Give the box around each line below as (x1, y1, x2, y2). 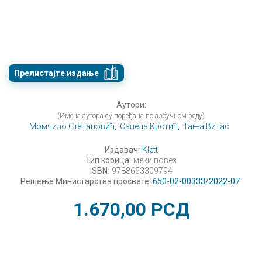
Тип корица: (85, 156, 131, 166)
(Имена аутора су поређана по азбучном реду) (57, 112, 205, 120)
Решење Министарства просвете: (20, 177, 153, 187)
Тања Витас (183, 122, 229, 132)
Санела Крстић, (120, 122, 180, 132)
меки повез (133, 156, 177, 166)
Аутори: (116, 100, 146, 110)
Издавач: (104, 145, 140, 155)
